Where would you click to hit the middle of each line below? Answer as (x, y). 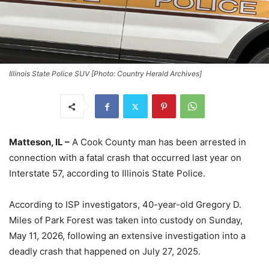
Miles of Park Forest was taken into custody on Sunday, (126, 220)
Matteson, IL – (39, 142)
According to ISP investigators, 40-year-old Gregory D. (125, 205)
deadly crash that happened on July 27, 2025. (105, 252)
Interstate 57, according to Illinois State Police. (107, 174)
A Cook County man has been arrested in (158, 142)
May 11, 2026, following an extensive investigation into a (127, 236)
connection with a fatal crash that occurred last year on (125, 158)
